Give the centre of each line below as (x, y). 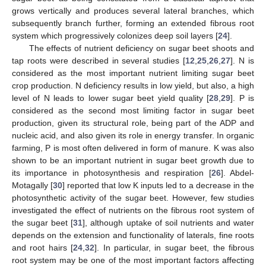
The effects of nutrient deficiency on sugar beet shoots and (141, 48)
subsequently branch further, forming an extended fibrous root (133, 23)
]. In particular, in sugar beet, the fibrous (175, 247)
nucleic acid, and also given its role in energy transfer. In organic (133, 135)
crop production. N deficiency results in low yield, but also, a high (133, 85)
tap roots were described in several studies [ (99, 60)
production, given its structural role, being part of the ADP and (133, 123)
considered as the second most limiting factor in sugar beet (133, 110)
